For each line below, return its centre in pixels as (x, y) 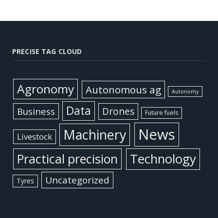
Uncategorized (77, 180)
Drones (118, 111)
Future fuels (162, 112)
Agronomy (46, 89)
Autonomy (185, 91)
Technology (163, 159)
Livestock (34, 136)
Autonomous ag (123, 89)
